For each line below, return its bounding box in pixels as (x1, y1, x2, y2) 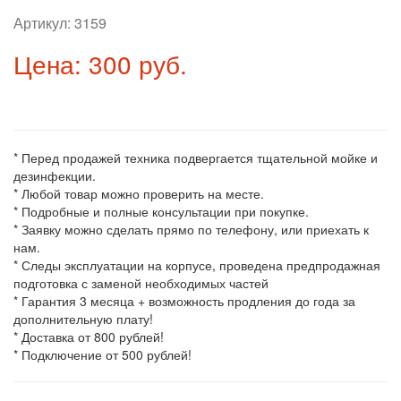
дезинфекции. (13, 166, 96, 184)
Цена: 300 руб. (13, 46, 187, 81)
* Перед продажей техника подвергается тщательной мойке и (13, 149, 378, 166)
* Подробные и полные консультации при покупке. (13, 202, 309, 220)
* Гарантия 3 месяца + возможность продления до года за (13, 292, 355, 310)
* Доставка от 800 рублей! (13, 328, 164, 346)
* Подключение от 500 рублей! (13, 346, 192, 363)
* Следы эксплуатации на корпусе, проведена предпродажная (13, 256, 380, 274)
